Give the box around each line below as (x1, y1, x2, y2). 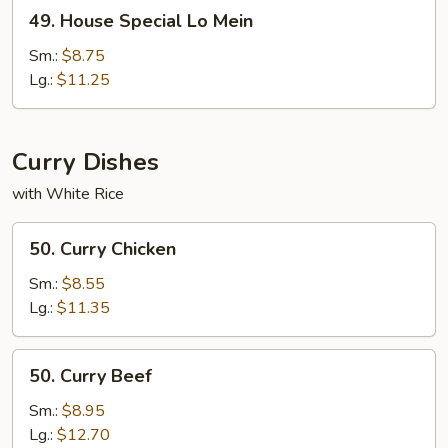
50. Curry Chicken (29, 237, 176, 261)
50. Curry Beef (29, 364, 152, 388)
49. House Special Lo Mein (29, 9, 253, 33)
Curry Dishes (12, 146, 159, 178)
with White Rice (12, 183, 124, 205)
